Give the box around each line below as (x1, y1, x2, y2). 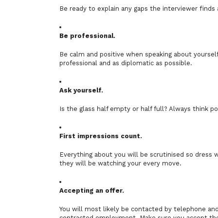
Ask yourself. (59, 87, 103, 94)
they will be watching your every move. (59, 160, 182, 167)
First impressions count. (59, 132, 142, 140)
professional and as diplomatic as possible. (59, 59, 192, 67)
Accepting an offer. (59, 187, 124, 194)
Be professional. (59, 32, 115, 39)
